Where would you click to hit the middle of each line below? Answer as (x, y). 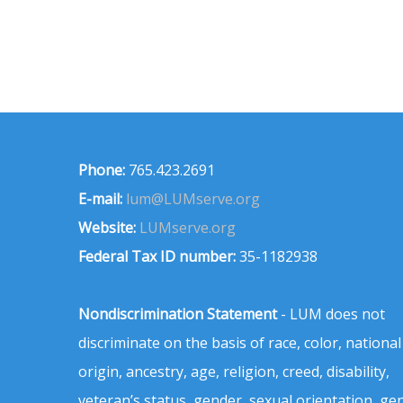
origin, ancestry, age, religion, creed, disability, (234, 371)
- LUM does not (331, 313)
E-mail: (100, 198)
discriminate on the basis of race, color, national (240, 342)
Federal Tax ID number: (157, 256)
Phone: (102, 170)
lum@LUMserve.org (193, 198)
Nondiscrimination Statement (178, 313)
